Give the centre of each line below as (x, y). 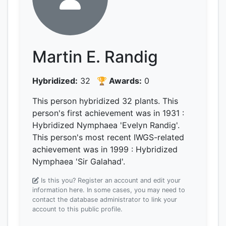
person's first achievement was (93, 113)
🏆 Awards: (119, 81)
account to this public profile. (77, 209)
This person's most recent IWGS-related (108, 137)
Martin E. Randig (95, 57)
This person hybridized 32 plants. (97, 101)
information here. (59, 190)
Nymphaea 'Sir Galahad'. (79, 161)
